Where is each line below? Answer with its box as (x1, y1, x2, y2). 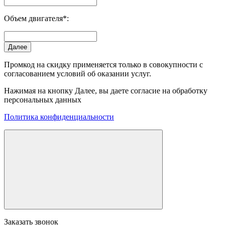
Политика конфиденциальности (4, 112, 114, 121)
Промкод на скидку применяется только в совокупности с (4, 60, 203, 69)
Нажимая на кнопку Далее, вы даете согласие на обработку (4, 86, 207, 95)
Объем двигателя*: (4, 14, 69, 23)
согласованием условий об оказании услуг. (4, 69, 151, 78)
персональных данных (4, 95, 81, 104)
